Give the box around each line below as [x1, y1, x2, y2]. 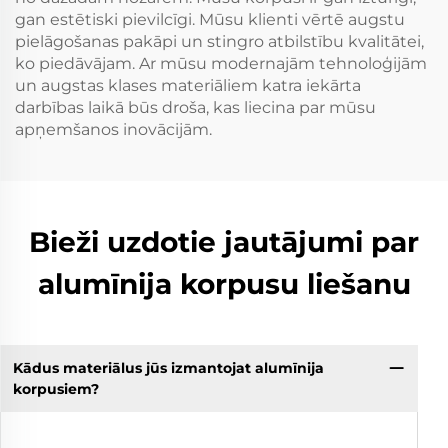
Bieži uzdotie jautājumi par [29, 225, 419, 260]
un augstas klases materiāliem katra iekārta [15, 76, 361, 96]
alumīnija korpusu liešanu [37, 267, 411, 302]
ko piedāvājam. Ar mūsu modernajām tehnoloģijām [15, 54, 427, 74]
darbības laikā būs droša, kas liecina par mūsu [15, 98, 376, 118]
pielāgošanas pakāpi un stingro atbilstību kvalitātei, [15, 32, 424, 52]
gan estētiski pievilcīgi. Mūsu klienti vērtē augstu [15, 10, 405, 30]
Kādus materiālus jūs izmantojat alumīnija [12, 358, 324, 377]
